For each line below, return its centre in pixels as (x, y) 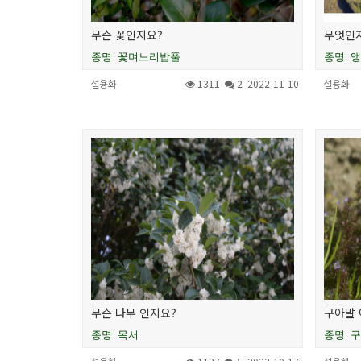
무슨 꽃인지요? (127, 34)
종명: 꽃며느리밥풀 (136, 56)
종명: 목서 (115, 335)
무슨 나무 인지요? (134, 313)
